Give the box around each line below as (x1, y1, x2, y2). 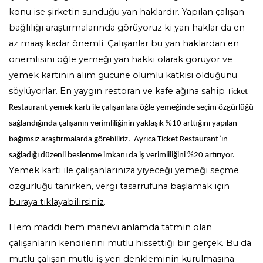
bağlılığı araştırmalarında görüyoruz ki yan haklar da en (9, 22, 245, 33)
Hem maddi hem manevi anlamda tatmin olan (9, 221, 212, 232)
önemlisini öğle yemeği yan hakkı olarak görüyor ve (9, 53, 232, 65)
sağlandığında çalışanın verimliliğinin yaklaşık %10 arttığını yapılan (9, 119, 237, 128)
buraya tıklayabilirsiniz (9, 196, 104, 207)
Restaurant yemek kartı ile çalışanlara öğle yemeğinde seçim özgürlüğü (9, 103, 254, 112)
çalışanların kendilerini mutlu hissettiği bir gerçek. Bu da (9, 237, 251, 248)
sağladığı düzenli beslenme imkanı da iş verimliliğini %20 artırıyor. (9, 150, 235, 160)
